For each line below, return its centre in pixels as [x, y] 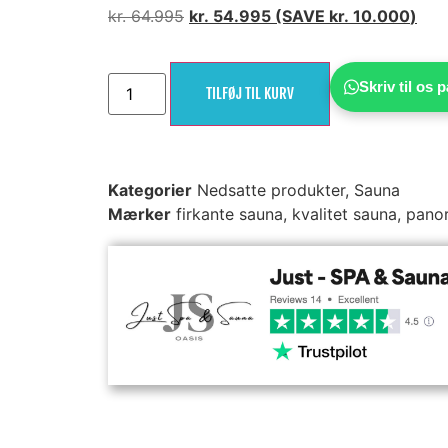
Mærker [139, 214]
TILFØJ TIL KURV [250, 94]
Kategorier [150, 190]
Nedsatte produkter [271, 190]
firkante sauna [229, 214]
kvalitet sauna [344, 214]
